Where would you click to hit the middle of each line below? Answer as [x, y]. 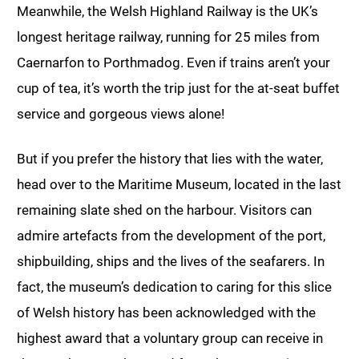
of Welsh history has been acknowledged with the [166, 313]
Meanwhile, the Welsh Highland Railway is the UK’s [167, 12]
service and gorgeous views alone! [121, 114]
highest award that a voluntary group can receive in [170, 339]
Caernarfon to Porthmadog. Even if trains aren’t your [173, 63]
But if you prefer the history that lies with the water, [170, 159]
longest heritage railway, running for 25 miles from [168, 37]
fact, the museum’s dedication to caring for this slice [174, 287]
